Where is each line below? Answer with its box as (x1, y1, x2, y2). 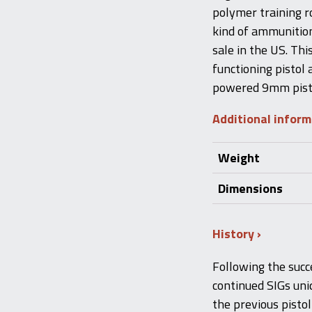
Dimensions (218, 179, 283, 198)
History (212, 224, 257, 244)
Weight (218, 148, 260, 167)
